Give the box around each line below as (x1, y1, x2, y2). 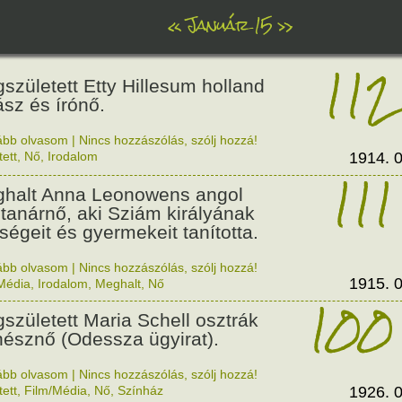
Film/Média (24, 383, 87, 398)
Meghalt (95, 276, 141, 291)
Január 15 (187, 8, 272, 41)
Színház (118, 383, 163, 398)
